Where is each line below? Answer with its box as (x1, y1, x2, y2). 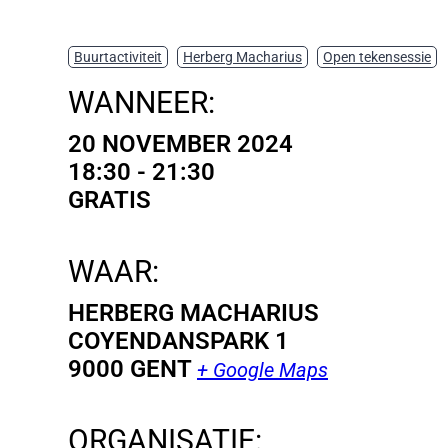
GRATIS (68, 186, 151, 215)
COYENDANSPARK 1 (68, 327, 289, 356)
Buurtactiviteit (74, 49, 162, 66)
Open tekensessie (323, 49, 431, 66)
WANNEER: (68, 85, 215, 121)
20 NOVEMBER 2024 (68, 130, 293, 159)
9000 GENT (68, 355, 192, 384)
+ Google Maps (197, 358, 328, 383)
